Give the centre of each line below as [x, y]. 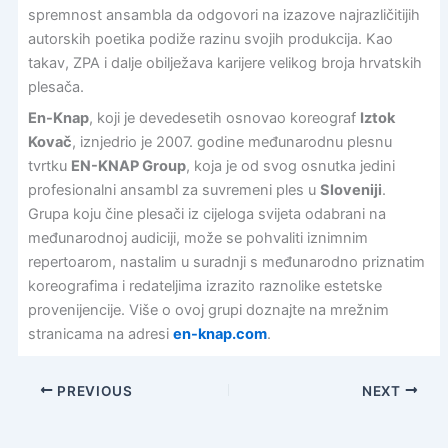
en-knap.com [219, 334]
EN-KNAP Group [128, 166]
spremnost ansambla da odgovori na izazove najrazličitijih [223, 14]
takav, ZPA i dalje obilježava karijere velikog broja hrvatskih [224, 62]
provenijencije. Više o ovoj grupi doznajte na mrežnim [208, 310]
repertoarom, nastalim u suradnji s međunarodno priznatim [226, 262]
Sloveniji [350, 190]
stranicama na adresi [100, 334]
